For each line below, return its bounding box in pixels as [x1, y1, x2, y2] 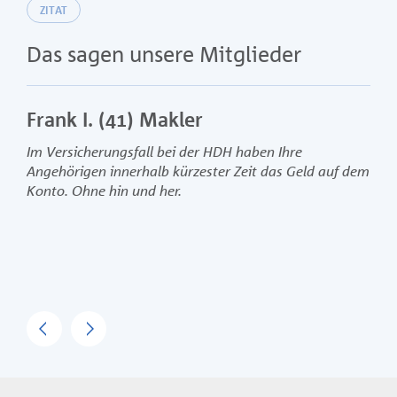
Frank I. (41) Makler [27, 107, 203, 132]
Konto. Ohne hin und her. [27, 182, 182, 200]
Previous [54, 312, 124, 334]
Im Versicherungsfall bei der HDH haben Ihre [27, 143, 302, 161]
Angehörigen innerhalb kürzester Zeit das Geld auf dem [27, 162, 370, 181]
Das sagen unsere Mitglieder [27, 41, 301, 67]
